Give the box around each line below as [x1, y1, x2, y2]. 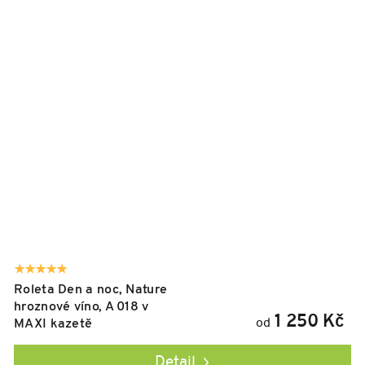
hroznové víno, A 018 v [14, 301, 149, 314]
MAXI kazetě [14, 318, 93, 332]
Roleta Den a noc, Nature [14, 284, 168, 297]
